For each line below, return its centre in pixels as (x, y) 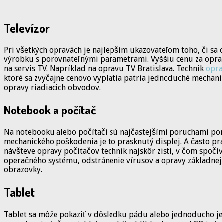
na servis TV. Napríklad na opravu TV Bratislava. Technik (105, 69)
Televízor (27, 28)
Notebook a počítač (50, 110)
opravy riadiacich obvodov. (52, 88)
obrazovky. (23, 170)
